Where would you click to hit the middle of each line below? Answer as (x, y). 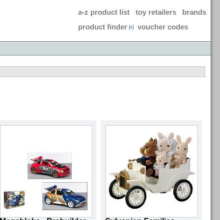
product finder (103, 27)
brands (194, 12)
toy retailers (156, 12)
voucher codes (163, 27)
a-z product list (104, 12)
